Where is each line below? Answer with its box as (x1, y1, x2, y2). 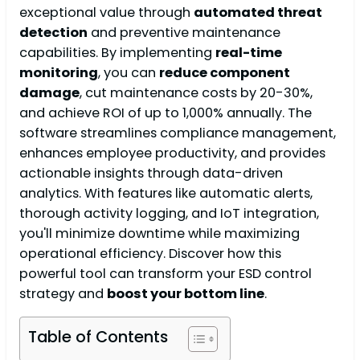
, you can (98, 63, 159, 82)
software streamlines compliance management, (19, 123, 336, 142)
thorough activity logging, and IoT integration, (19, 203, 319, 223)
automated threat (194, 2, 322, 22)
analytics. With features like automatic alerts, (19, 183, 313, 202)
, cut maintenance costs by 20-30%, (80, 83, 313, 102)
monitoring (19, 63, 98, 82)
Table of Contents (28, 325, 168, 349)
